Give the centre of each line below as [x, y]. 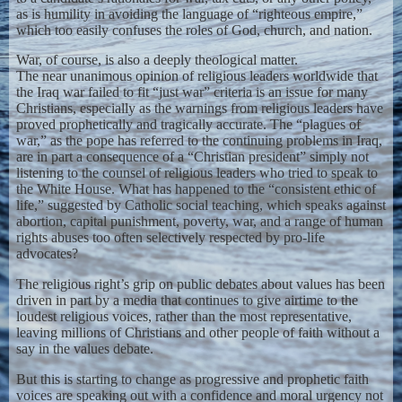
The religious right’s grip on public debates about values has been [200, 284]
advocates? [47, 254]
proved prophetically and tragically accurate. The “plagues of [188, 125]
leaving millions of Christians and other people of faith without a [197, 332]
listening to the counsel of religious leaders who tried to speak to [197, 173]
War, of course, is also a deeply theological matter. [157, 60]
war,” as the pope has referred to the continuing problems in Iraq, [199, 141]
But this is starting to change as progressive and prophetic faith [192, 379]
